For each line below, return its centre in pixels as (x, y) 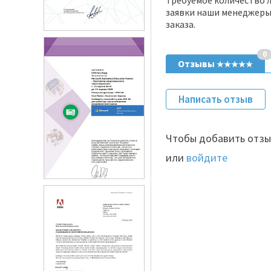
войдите (207, 158)
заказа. (181, 24)
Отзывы (197, 64)
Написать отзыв (216, 99)
